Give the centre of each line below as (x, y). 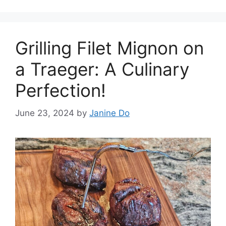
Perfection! (61, 90)
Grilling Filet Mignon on (109, 48)
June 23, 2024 (45, 113)
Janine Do (109, 113)
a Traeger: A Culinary (102, 69)
